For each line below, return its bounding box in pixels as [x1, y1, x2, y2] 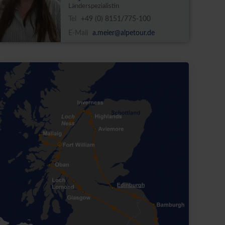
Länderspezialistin [68, 3, 120, 10]
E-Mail [68, 30, 90, 37]
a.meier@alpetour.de [92, 30, 155, 37]
